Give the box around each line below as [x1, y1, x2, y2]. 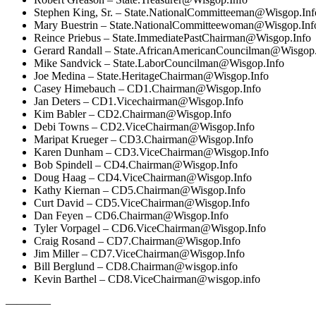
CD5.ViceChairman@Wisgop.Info [95, 196, 250, 209]
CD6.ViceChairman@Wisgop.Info [111, 221, 266, 234]
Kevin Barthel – [34, 272, 108, 285]
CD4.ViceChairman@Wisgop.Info [97, 171, 252, 183]
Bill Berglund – [34, 260, 106, 272]
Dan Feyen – [34, 209, 95, 221]
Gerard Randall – [34, 44, 114, 56]
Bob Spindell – [34, 158, 104, 171]
